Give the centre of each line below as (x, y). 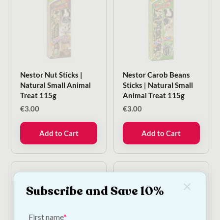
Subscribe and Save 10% (95, 191)
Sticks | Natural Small (158, 85)
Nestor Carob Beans (157, 74)
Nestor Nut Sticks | (52, 74)
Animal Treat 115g (154, 95)
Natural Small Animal (56, 85)
